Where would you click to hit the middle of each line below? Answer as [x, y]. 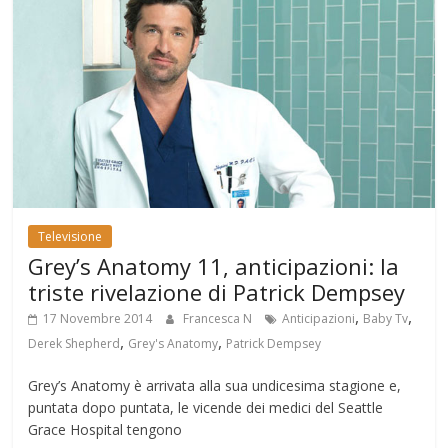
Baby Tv [386, 319]
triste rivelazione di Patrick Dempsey [217, 292]
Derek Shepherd [74, 344]
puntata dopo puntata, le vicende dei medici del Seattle [206, 408]
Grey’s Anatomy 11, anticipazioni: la [214, 266]
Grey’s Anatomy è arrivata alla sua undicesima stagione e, [215, 386]
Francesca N [219, 319]
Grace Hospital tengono [105, 430]
